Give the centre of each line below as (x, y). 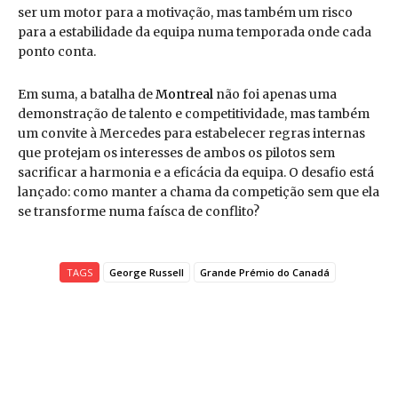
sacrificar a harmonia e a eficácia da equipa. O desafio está (196, 173)
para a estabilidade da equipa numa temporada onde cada (195, 32)
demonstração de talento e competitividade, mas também (194, 114)
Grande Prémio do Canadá (264, 273)
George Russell (146, 273)
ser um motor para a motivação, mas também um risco (185, 13)
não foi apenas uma (275, 95)
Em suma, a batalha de (87, 95)
